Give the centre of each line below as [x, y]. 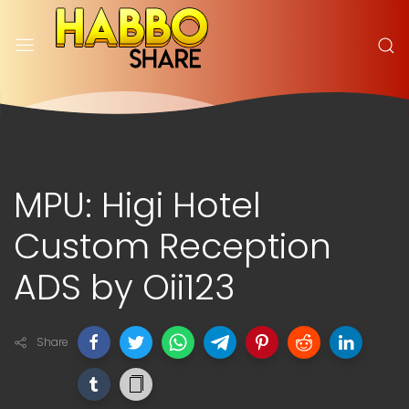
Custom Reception [173, 246]
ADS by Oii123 [124, 287]
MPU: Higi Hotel [137, 204]
